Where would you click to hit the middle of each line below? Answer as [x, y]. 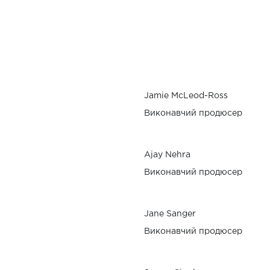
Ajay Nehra [167, 155]
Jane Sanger [170, 214]
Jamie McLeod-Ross [186, 96]
